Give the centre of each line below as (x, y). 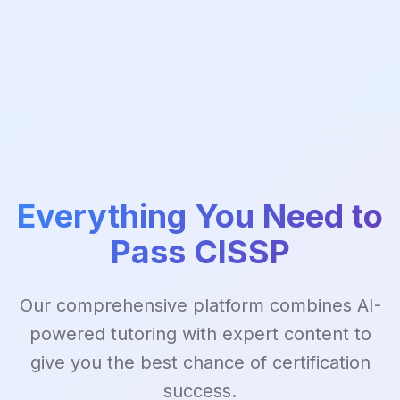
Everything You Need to (200, 217)
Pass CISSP (200, 252)
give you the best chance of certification (200, 363)
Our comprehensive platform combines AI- (200, 306)
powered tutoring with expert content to (200, 334)
